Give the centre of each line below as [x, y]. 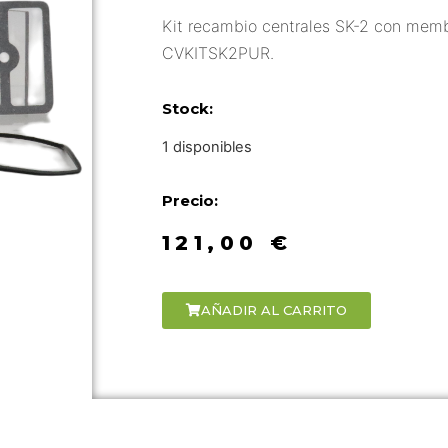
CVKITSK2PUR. [217, 53]
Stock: [187, 109]
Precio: [189, 200]
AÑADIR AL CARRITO [273, 310]
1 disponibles [206, 147]
